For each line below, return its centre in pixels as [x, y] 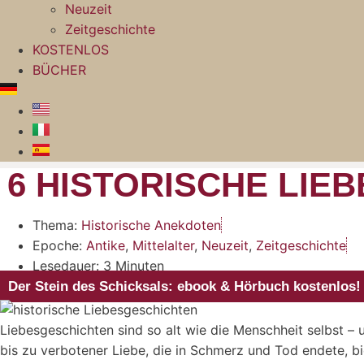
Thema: [55, 225]
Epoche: [57, 245]
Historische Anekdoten [151, 225]
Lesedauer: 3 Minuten [98, 266]
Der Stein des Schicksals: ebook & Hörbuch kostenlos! [184, 286]
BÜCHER [59, 70]
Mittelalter [163, 245]
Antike [106, 245]
